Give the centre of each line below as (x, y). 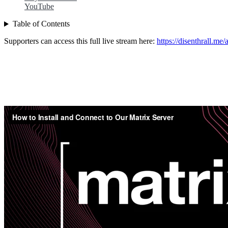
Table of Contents (41, 24)
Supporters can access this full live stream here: (80, 41)
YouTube (39, 7)
